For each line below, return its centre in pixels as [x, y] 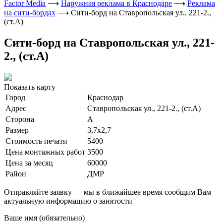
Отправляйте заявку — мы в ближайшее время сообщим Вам [108, 192]
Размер [17, 130]
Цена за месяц [29, 163]
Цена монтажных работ [45, 152]
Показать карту [30, 87]
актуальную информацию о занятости [68, 201]
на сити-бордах [30, 13]
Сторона [20, 119]
